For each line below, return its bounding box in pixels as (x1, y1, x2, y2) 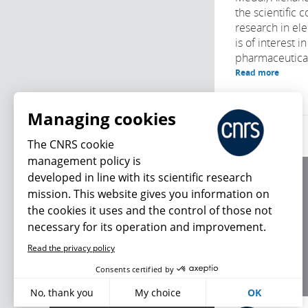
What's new (70, 254, 138, 272)
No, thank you (30, 286, 93, 299)
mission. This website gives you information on (27, 186, 269, 201)
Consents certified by (95, 263, 175, 274)
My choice (135, 286, 181, 299)
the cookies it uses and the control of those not (27, 203, 272, 218)
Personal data (235, 230, 289, 241)
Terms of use (235, 213, 285, 225)
